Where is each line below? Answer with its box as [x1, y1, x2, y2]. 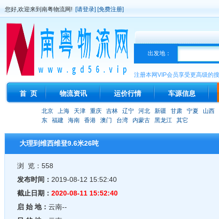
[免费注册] [97, 6, 124, 13]
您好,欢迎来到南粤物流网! [5, 6, 75, 13]
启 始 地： [17, 203, 48, 211]
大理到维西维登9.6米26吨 [20, 139, 99, 147]
